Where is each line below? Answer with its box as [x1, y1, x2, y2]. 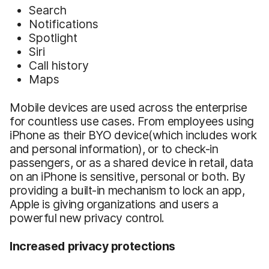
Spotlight [29, 30, 77, 45]
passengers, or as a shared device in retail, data [10, 155, 254, 170]
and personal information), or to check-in [10, 141, 219, 156]
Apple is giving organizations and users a [10, 196, 219, 211]
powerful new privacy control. [10, 210, 165, 225]
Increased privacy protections [10, 238, 175, 253]
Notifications [29, 16, 98, 31]
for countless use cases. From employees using [10, 113, 254, 128]
